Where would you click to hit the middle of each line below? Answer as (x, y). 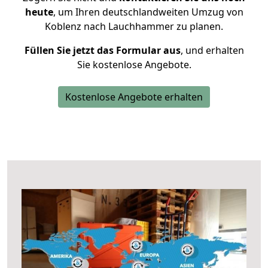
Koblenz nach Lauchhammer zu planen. (134, 26)
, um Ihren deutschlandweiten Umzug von (148, 12)
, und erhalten (212, 50)
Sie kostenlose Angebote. (134, 65)
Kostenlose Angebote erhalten (134, 97)
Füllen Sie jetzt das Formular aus (102, 50)
